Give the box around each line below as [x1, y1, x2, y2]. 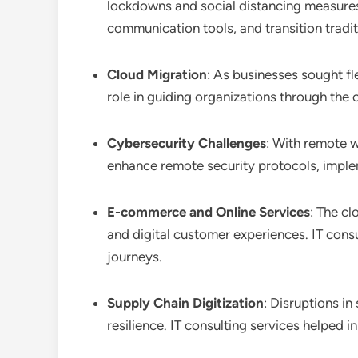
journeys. [107, 249, 162, 265]
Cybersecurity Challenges [107, 135, 266, 151]
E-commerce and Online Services [107, 204, 310, 220]
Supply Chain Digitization [107, 295, 264, 311]
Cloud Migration [107, 66, 207, 82]
